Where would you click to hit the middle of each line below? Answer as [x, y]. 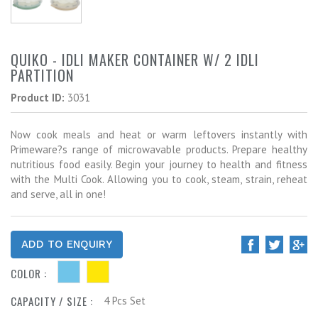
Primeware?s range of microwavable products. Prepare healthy [159, 150]
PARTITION [42, 76]
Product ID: [38, 98]
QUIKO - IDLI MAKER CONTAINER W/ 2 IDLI [135, 60]
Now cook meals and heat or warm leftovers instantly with [159, 135]
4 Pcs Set [125, 301]
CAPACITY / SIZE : [52, 301]
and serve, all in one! [58, 194]
